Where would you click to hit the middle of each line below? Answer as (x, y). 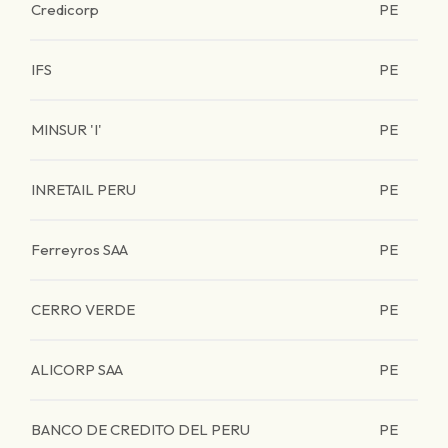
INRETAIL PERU (83, 189)
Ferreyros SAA (79, 249)
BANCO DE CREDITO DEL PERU (140, 429)
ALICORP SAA (77, 369)
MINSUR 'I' (66, 129)
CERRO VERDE (83, 309)
